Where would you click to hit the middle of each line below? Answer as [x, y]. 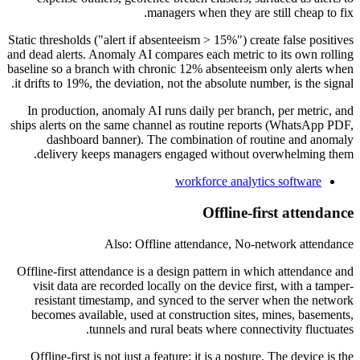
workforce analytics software [248, 182]
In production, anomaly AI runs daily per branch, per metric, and [190, 111]
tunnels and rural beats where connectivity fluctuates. [221, 329]
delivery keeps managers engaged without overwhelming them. [195, 154]
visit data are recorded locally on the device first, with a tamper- [193, 285]
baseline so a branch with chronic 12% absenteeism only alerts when [180, 69]
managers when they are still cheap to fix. [250, 13]
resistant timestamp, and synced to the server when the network [194, 300]
